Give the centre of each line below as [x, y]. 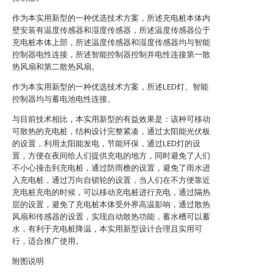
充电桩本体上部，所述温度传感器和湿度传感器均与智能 [111, 42]
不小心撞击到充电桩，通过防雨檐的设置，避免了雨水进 [111, 168]
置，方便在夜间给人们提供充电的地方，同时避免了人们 [111, 156]
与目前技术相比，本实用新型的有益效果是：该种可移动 [111, 119]
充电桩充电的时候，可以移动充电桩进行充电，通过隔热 [111, 192]
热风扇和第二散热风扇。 [56, 67]
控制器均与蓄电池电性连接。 [64, 99]
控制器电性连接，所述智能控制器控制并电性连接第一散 [111, 55]
